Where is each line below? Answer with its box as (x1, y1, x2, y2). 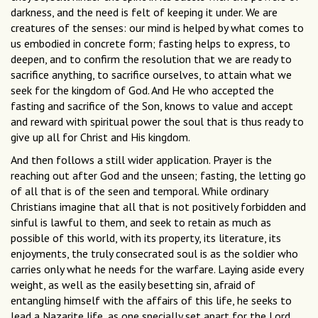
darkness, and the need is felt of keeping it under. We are (11, 5, 278, 20)
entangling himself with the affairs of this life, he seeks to (11, 293, 292, 308)
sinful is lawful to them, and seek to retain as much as (11, 215, 271, 230)
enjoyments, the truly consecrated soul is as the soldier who (11, 246, 298, 261)
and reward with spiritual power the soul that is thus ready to (11, 114, 304, 129)
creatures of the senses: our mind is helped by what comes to (11, 21, 304, 35)
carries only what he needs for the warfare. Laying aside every (11, 262, 303, 277)
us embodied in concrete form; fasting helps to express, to (11, 36, 290, 51)
